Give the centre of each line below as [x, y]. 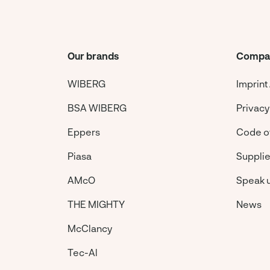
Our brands [93, 56]
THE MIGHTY [96, 204]
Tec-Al [83, 252]
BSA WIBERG [97, 108]
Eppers [84, 132]
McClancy [90, 228]
